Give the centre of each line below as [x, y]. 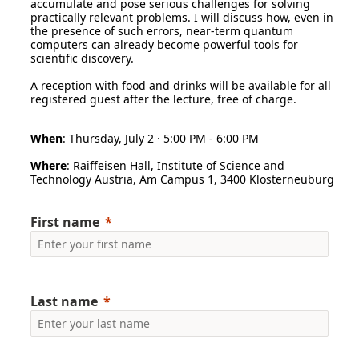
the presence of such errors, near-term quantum [162, 31]
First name [65, 222]
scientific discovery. [82, 58]
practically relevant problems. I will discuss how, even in [182, 18]
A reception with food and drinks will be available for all [181, 86]
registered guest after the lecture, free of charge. [163, 99]
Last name [64, 302]
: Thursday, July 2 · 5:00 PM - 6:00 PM [161, 139]
